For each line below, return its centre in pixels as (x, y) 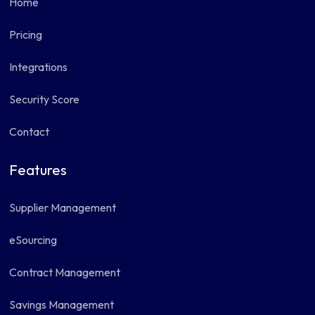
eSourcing (33, 240)
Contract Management (65, 272)
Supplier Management (63, 207)
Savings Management (62, 304)
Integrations (39, 67)
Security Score (45, 99)
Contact (30, 131)
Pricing (26, 34)
